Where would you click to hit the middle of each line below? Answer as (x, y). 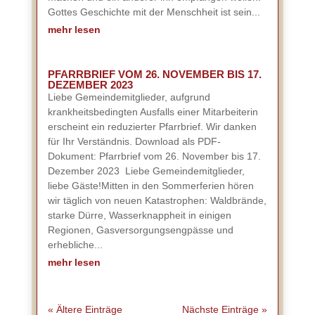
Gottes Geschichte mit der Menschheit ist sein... (154, 12)
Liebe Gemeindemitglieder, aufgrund (129, 97)
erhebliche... (75, 245)
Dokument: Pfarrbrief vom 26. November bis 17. (154, 156)
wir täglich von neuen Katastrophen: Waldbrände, (157, 200)
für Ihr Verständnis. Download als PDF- (134, 141)
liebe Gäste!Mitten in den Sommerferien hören (150, 186)
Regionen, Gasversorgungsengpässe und (140, 230)
